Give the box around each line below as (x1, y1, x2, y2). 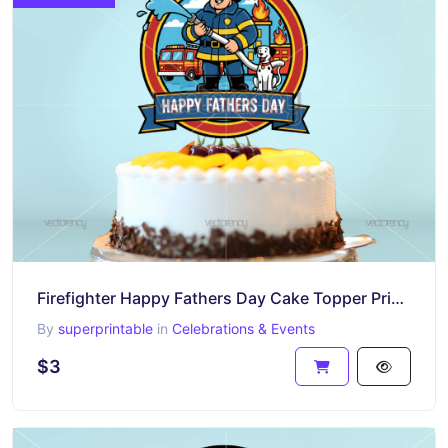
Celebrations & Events (172, 319, 315, 337)
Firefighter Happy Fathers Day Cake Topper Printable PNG (391, 287, 404, 308)
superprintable (58, 319, 153, 337)
